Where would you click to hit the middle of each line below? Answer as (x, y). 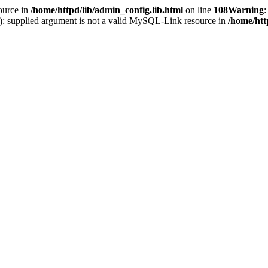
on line (198, 10)
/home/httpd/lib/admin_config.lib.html (107, 10)
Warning (246, 10)
